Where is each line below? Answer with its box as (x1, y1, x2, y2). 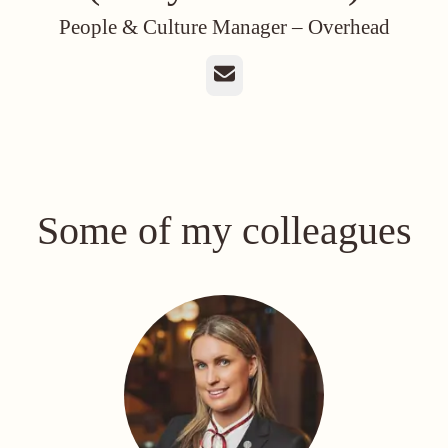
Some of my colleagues (36, 208, 412, 253)
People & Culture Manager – (58, 15, 308, 39)
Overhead (307, 15, 390, 39)
